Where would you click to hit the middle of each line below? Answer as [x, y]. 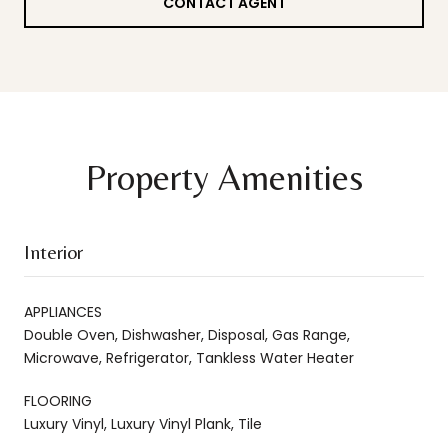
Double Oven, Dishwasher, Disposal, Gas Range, [187, 334]
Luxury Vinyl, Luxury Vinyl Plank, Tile [143, 423]
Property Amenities [224, 177]
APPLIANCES [63, 311]
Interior [53, 251]
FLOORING [58, 400]
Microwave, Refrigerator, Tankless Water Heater [189, 357]
